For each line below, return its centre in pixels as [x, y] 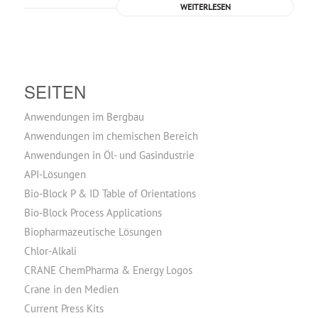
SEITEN [55, 91]
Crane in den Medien [71, 289]
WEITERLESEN [205, 7]
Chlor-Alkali [50, 251]
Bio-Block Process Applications [93, 213]
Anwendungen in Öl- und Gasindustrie [109, 155]
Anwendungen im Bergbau [84, 117]
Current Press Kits [64, 308]
